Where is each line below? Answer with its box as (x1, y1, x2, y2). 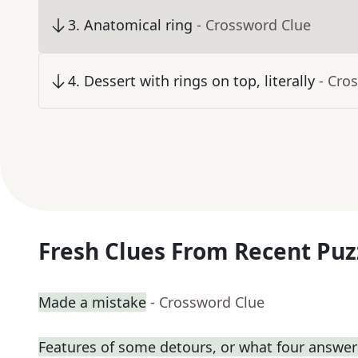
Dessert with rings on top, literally (84, 71, 315, 91)
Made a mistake (38, 292, 146, 312)
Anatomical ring (84, 15, 193, 35)
